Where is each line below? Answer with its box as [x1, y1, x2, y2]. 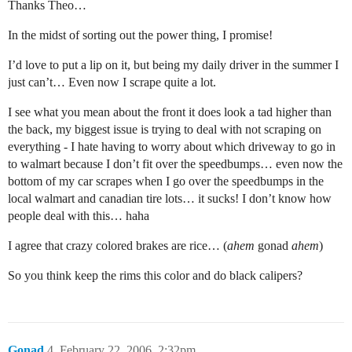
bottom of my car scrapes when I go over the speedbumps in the [8, 174, 324, 189]
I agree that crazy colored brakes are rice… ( [8, 239, 227, 253]
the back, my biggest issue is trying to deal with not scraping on [8, 123, 321, 137]
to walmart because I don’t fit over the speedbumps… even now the [8, 157, 343, 171]
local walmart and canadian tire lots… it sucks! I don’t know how [8, 192, 332, 206]
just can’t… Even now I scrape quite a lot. [8, 75, 216, 90]
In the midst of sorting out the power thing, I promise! [8, 28, 273, 42]
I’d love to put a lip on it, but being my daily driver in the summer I [8, 58, 339, 72]
